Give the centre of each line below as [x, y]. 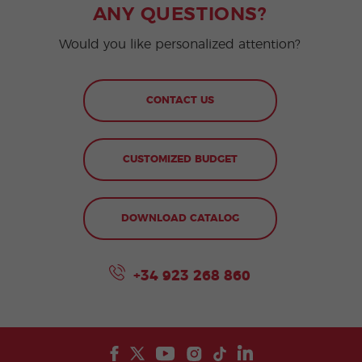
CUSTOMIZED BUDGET [180, 160]
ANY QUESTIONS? [180, 15]
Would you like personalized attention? [180, 45]
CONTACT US [180, 101]
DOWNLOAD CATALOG [180, 219]
